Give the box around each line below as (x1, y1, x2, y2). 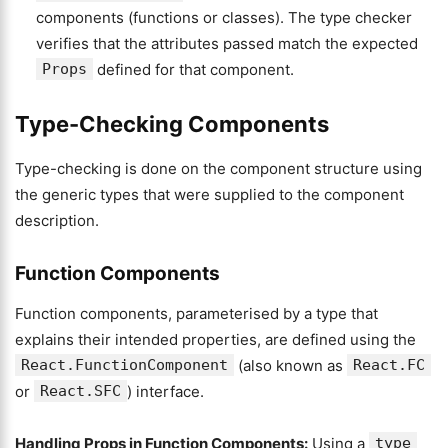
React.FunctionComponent (21, 356, 228, 374)
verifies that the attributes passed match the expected (36, 34, 418, 53)
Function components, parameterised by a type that (15, 304, 378, 323)
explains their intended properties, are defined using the (15, 330, 416, 349)
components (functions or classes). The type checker (36, 8, 412, 27)
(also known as (234, 356, 347, 375)
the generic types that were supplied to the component (15, 185, 404, 204)
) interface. (127, 382, 204, 401)
